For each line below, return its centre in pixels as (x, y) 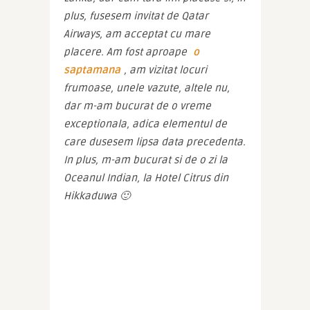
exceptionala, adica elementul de (145, 124)
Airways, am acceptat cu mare (137, 34)
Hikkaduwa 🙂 (97, 196)
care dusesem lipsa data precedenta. (154, 142)
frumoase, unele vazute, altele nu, (146, 88)
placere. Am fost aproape (126, 52)
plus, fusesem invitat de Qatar (136, 16)
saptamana (92, 70)
